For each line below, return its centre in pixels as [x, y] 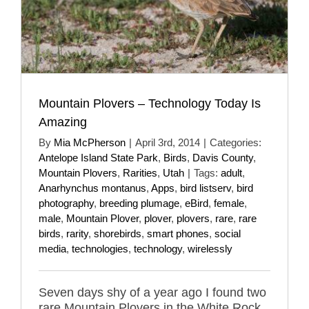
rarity [77, 233]
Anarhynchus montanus [92, 188]
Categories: [236, 142]
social [228, 233]
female [229, 203]
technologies [100, 248]
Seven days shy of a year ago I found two [152, 292]
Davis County [223, 157]
